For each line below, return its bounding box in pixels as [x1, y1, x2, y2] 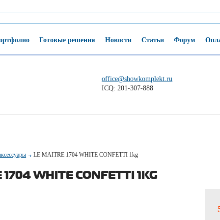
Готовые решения [39, 36, 95, 44]
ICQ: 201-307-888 [102, 84, 154, 92]
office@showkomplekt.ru [102, 75, 173, 82]
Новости [105, 36, 132, 44]
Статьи [141, 36, 164, 44]
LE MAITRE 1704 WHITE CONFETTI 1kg [33, 151, 138, 158]
